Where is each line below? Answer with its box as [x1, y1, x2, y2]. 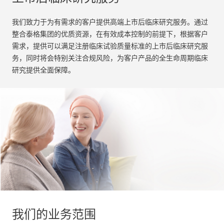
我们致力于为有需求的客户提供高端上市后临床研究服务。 [12, 17, 194, 27]
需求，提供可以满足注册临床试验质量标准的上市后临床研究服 [12, 41, 208, 51]
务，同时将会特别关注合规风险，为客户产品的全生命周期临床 [12, 53, 208, 63]
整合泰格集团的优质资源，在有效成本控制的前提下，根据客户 [12, 29, 208, 39]
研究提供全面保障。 [12, 65, 75, 75]
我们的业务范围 [12, 206, 96, 221]
